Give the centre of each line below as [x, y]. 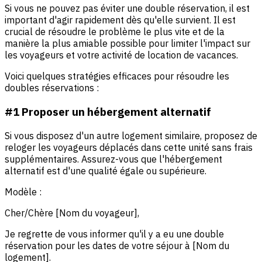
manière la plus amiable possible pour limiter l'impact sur [127, 44]
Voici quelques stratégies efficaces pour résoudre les [117, 76]
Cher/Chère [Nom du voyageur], [72, 213]
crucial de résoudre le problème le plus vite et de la [115, 32]
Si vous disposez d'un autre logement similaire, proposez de [131, 135]
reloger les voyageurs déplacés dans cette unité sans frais [129, 147]
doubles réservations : [52, 88]
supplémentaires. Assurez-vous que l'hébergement [113, 159]
